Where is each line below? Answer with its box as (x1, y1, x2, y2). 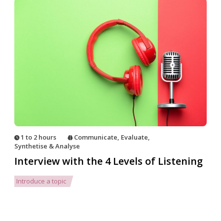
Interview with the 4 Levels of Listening (14, 154, 203, 168)
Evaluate (121, 132, 148, 142)
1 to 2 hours (21, 132, 56, 142)
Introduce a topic (16, 177, 66, 186)
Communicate (74, 132, 117, 142)
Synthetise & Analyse (14, 141, 80, 150)
